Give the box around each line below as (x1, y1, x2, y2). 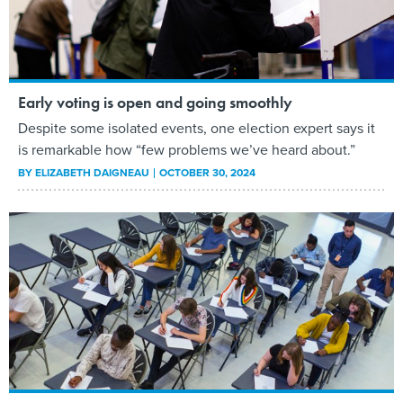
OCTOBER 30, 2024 (159, 165, 255, 182)
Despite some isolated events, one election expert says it (18, 118, 375, 139)
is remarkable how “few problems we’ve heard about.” (18, 139, 355, 161)
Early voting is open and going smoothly (18, 92, 292, 113)
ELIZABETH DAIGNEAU (35, 165, 149, 182)
